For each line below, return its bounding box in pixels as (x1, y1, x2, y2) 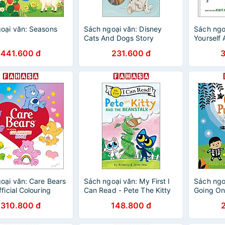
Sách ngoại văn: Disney (83, 25, 162, 33)
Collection (83, 43, 117, 51)
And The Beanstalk (83, 195, 147, 203)
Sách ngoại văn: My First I (83, 177, 170, 185)
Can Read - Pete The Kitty (83, 186, 171, 194)
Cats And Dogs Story (83, 34, 154, 42)
